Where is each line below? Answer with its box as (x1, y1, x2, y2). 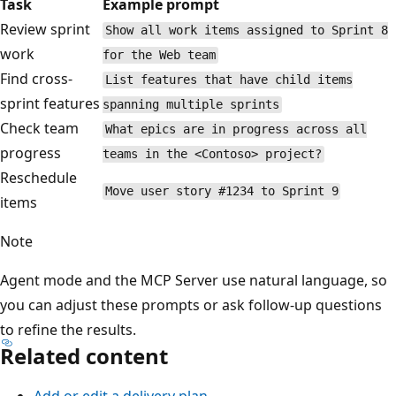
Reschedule (13, 168, 90, 188)
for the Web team (116, 48, 229, 63)
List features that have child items (118, 72, 366, 88)
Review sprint (13, 19, 103, 40)
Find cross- (13, 69, 86, 89)
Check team (13, 118, 92, 139)
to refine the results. (13, 320, 149, 340)
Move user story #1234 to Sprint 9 (118, 184, 352, 199)
